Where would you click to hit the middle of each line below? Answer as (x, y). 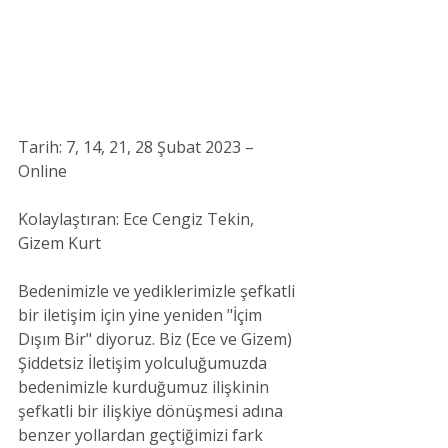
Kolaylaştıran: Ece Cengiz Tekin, (138, 219)
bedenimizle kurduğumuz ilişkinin (145, 387)
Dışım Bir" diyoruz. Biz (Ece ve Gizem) (157, 339)
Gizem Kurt (61, 243)
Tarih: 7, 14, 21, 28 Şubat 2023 (129, 147)
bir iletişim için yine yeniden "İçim (142, 315)
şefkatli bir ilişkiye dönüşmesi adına (152, 411)
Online (44, 171)
